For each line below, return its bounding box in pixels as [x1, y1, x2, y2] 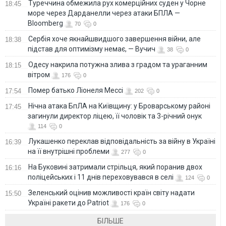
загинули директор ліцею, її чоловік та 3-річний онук [28, 112, 202, 121]
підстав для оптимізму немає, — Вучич [28, 45, 155, 53]
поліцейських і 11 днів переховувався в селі [28, 173, 174, 182]
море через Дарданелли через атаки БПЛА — [28, 9, 180, 18]
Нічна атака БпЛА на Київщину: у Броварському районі [28, 102, 210, 110]
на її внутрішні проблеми [28, 147, 109, 156]
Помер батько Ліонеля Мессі [28, 86, 123, 95]
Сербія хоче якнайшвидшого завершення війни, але [28, 35, 201, 43]
